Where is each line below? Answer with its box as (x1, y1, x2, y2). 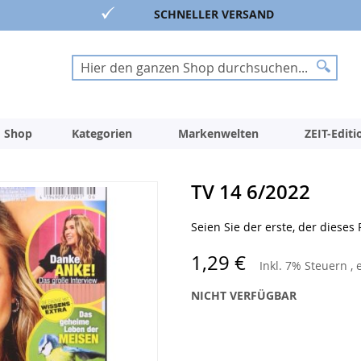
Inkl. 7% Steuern (259, 258, 351, 274)
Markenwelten (178, 126, 259, 142)
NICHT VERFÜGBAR (190, 288, 297, 304)
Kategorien (72, 126, 132, 142)
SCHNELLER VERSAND (153, 6, 274, 22)
